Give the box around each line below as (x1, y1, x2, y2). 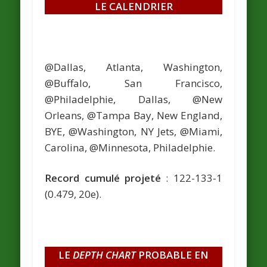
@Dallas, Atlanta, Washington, (45, 60, 222, 74)
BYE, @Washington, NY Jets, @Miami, (45, 124, 222, 138)
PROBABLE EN (136, 247, 209, 262)
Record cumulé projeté (45, 170, 161, 185)
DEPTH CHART (73, 247, 136, 262)
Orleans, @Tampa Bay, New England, (45, 108, 222, 122)
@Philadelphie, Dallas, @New (45, 92, 222, 106)
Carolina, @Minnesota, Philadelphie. (45, 140, 216, 154)
